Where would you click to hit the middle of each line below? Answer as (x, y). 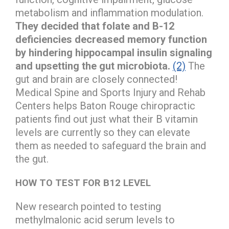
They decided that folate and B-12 (95, 26)
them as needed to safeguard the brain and (111, 145)
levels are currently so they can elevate (103, 132)
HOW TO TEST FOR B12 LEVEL (83, 183)
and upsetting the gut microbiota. (93, 66)
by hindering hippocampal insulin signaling (114, 52)
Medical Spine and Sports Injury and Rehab (110, 92)
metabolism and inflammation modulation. (109, 13)
